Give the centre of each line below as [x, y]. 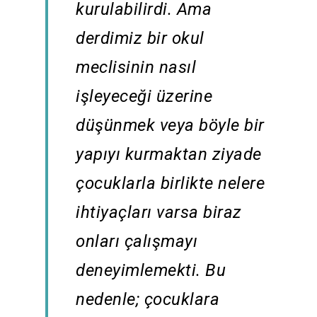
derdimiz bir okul [140, 39]
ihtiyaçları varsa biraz [159, 213]
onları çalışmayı [137, 242]
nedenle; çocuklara [148, 300]
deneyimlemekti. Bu [151, 271]
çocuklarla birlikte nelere [171, 184]
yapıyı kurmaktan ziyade [169, 155]
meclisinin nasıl [136, 68]
